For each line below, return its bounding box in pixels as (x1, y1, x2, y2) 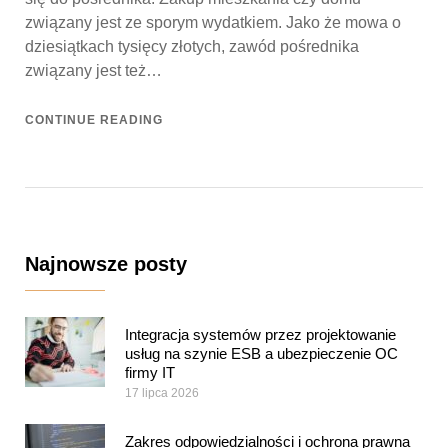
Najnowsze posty (25, 252, 187, 275)
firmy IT (125, 363, 175, 381)
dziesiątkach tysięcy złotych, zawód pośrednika (25, 37, 359, 55)
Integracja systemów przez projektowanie (125, 325, 396, 343)
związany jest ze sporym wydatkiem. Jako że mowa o (25, 13, 401, 31)
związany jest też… (25, 61, 162, 79)
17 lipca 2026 (125, 385, 199, 400)
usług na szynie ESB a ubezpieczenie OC (125, 344, 398, 362)
